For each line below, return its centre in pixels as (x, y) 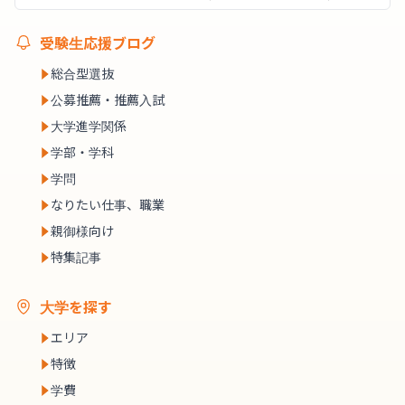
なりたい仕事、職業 (108, 204)
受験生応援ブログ (98, 42)
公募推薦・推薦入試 (108, 99)
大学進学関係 (89, 126)
